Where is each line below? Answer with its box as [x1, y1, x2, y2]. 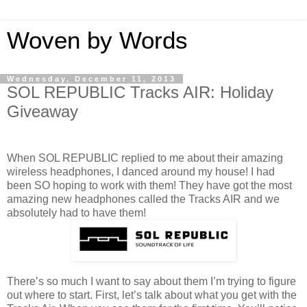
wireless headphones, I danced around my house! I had [7, 165, 275, 177]
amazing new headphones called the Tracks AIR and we [7, 193, 280, 205]
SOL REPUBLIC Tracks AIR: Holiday [7, 83, 273, 101]
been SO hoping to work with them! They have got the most [7, 179, 292, 191]
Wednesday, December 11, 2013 [7, 75, 176, 83]
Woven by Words [7, 27, 188, 53]
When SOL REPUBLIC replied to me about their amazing [7, 151, 283, 164]
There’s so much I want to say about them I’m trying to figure [7, 275, 296, 287]
